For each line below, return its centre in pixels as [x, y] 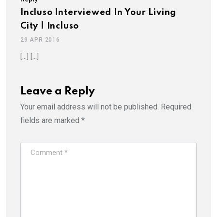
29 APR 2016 [40, 39]
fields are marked [51, 120]
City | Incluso [50, 26]
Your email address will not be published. [90, 107]
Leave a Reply [58, 91]
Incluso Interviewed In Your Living [99, 12]
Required [176, 107]
